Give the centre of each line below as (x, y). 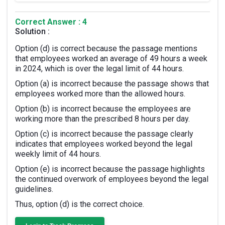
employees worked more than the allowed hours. (100, 94)
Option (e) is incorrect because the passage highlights (110, 169)
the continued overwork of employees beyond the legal (112, 179)
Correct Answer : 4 (51, 22)
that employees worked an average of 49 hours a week (111, 59)
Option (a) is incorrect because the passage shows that (112, 84)
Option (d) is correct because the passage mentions (106, 48)
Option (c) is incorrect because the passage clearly (104, 134)
